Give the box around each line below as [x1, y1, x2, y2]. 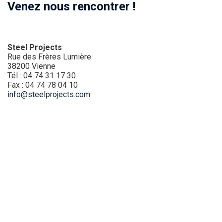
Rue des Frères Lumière [7, 52, 91, 62]
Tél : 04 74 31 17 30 [7, 71, 76, 81]
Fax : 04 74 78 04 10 [7, 80, 78, 90]
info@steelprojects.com [7, 90, 90, 100]
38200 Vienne [7, 61, 55, 71]
